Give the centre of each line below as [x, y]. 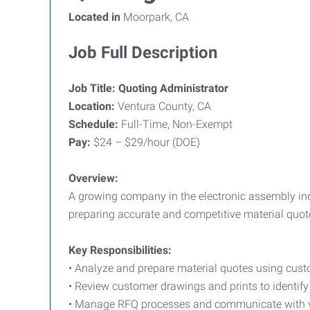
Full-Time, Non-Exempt [175, 124]
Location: [92, 106]
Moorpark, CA [155, 17]
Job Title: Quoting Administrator [148, 88]
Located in [94, 17]
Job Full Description [143, 53]
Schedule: [93, 124]
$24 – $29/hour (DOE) [145, 142]
